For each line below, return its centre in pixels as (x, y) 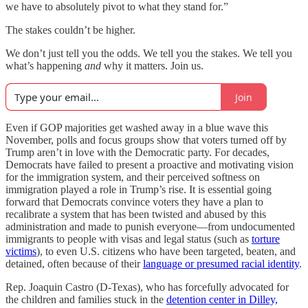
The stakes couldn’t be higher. (70, 30)
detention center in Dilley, (222, 299)
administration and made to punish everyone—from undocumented (150, 227)
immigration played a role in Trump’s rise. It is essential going (139, 189)
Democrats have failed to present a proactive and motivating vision (150, 165)
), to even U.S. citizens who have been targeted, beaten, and (166, 251)
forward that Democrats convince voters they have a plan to (134, 202)
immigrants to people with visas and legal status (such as (129, 239)
